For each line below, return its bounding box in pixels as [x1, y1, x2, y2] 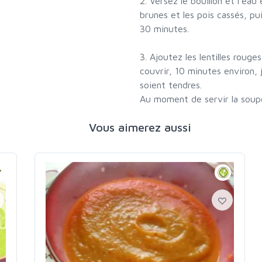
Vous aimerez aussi [88, 120, 191, 135]
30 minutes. [140, 23, 189, 35]
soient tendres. [140, 80, 202, 91]
